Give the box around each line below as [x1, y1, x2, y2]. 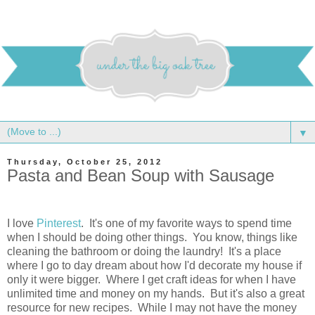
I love [7, 217, 37, 229]
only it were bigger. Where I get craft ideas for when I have [7, 273, 296, 285]
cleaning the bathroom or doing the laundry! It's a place [7, 245, 281, 257]
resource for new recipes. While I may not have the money [7, 301, 297, 314]
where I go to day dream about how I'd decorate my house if [7, 259, 302, 271]
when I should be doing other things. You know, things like [7, 231, 297, 243]
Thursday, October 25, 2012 [7, 157, 162, 167]
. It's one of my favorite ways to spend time [81, 217, 292, 229]
